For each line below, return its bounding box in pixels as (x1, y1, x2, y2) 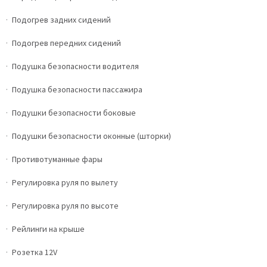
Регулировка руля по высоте (12, 200, 119, 212)
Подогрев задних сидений (12, 14, 111, 26)
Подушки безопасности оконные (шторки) (12, 131, 171, 142)
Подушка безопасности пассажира (12, 84, 142, 95)
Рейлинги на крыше (12, 223, 85, 235)
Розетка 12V (12, 247, 57, 258)
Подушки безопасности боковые (12, 107, 136, 119)
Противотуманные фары (12, 154, 103, 165)
